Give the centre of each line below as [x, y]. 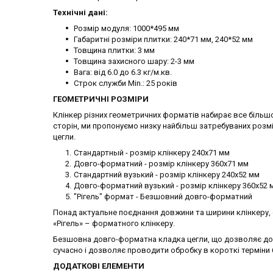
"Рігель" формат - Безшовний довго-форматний [163, 197]
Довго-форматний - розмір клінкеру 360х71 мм [161, 164]
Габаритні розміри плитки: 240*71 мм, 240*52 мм [163, 40]
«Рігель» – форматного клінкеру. [114, 224]
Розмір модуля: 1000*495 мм [126, 29]
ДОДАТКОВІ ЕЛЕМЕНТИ [99, 266]
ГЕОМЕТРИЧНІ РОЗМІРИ [101, 99]
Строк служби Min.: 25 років [126, 83]
